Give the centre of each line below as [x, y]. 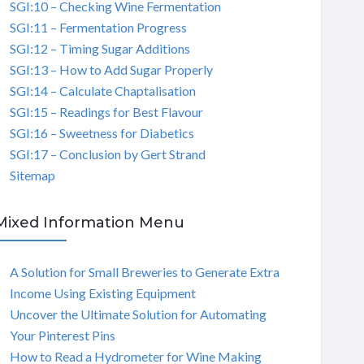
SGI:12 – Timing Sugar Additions [100, 48]
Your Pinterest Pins [62, 335]
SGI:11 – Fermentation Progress [98, 27]
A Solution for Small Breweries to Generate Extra [144, 271]
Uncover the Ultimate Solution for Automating [138, 314]
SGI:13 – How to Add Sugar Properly [111, 69]
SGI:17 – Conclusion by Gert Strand [107, 154]
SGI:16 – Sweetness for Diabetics [102, 132]
